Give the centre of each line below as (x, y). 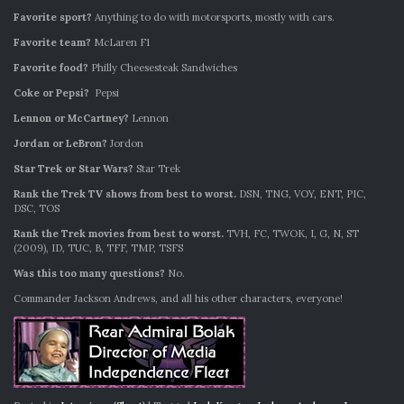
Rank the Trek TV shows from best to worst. (125, 194)
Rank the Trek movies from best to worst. (119, 234)
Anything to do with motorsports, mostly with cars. (213, 17)
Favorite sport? (53, 17)
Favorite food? (51, 68)
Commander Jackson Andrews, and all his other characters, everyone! (178, 298)
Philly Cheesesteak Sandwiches (163, 68)
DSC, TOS (37, 208)
